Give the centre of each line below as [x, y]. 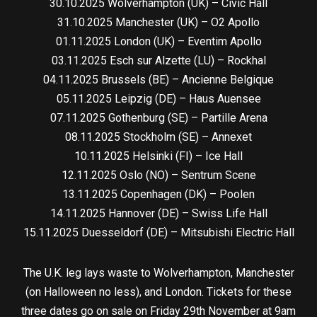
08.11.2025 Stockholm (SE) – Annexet [158, 137]
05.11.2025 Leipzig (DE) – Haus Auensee [158, 98]
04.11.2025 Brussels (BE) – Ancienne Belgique [158, 79]
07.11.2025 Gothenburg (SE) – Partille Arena [158, 117]
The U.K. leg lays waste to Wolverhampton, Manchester [158, 272]
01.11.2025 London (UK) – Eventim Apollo [158, 41]
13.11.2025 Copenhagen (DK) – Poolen [158, 194]
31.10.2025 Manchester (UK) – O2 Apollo [158, 22]
